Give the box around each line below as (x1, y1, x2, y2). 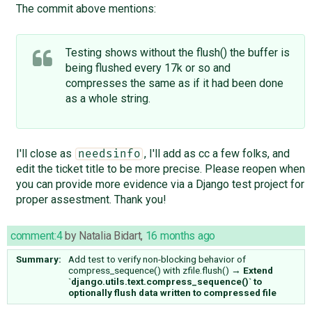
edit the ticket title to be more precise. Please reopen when (15, 162, 305, 175)
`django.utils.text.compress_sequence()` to (68, 275, 262, 287)
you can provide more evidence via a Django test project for (15, 177, 304, 191)
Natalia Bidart (79, 228, 141, 242)
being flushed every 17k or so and (65, 61, 231, 75)
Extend (243, 264, 273, 276)
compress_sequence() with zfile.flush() (68, 264, 229, 276)
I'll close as (15, 146, 75, 160)
